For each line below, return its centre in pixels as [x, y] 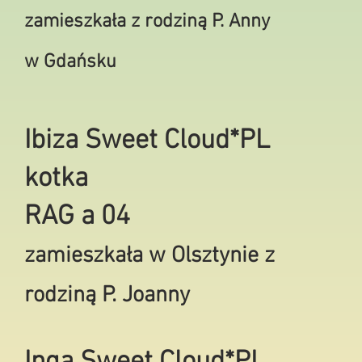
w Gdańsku [70, 62]
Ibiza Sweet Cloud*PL [147, 141]
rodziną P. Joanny [107, 296]
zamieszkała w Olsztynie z [149, 256]
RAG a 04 [77, 217]
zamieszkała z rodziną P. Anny [147, 22]
